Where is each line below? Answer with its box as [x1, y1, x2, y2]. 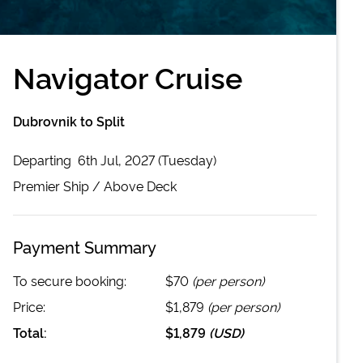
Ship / [60, 176, 104, 194]
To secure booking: [13, 271, 126, 289]
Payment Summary [13, 234, 156, 258]
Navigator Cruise [13, 55, 242, 96]
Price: [13, 297, 45, 315]
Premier [13, 176, 60, 194]
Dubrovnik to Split [13, 111, 125, 130]
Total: [13, 322, 47, 341]
